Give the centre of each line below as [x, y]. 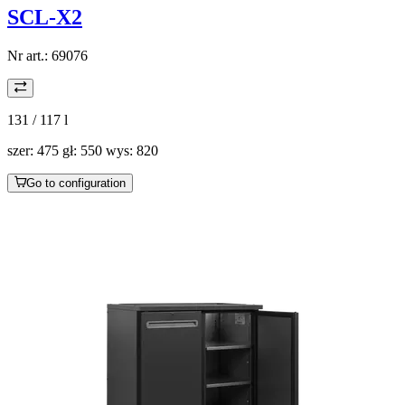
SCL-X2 [45, 17]
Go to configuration [76, 183]
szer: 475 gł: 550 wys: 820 [83, 150]
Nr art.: [29, 55]
